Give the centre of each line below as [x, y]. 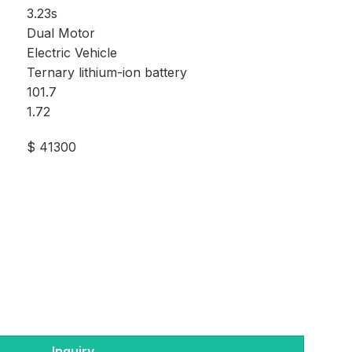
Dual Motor [61, 33]
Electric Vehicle [72, 53]
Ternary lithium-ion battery [107, 72]
